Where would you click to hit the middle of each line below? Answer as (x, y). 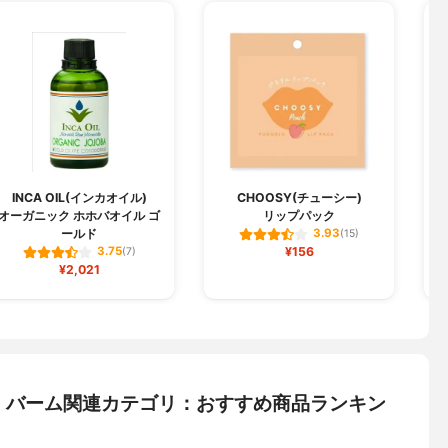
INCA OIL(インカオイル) (79, 198)
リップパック (299, 216)
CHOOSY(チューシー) (299, 198)
